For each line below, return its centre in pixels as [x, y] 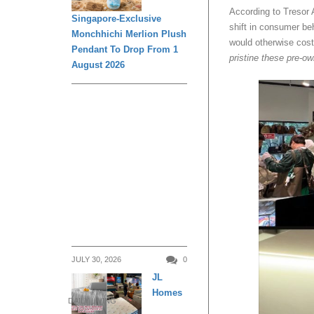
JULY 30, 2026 [96, 259]
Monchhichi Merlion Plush [129, 34]
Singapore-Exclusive [116, 18]
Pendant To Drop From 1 [125, 49]
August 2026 [98, 64]
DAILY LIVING [92, 301]
